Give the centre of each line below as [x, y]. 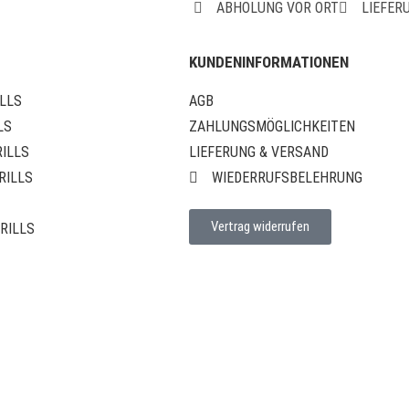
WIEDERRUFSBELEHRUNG [287, 178]
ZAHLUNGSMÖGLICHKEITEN [272, 127]
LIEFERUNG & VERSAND [259, 152]
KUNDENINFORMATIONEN [269, 63]
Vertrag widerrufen [260, 227]
